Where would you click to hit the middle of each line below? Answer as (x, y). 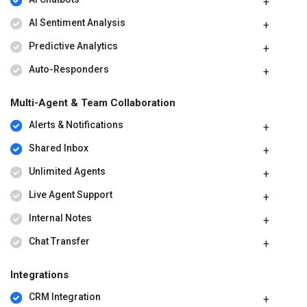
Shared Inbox (58, 148)
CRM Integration (64, 297)
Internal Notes (60, 218)
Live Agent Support (70, 195)
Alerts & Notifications (76, 125)
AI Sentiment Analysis (77, 23)
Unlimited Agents (67, 172)
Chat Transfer (59, 242)
